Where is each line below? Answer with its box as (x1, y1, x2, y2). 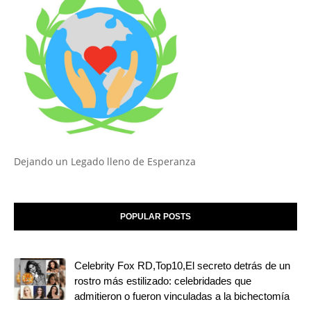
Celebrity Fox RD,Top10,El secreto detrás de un (74, 259, 290, 271)
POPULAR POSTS (120, 211, 191, 221)
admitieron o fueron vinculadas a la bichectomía (74, 289, 289, 302)
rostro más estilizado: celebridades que (74, 274, 251, 287)
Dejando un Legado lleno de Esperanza (14, 154, 196, 168)
